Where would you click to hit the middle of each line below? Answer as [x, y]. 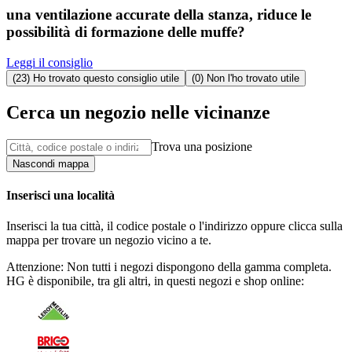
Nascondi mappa [51, 163]
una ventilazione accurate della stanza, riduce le [159, 15]
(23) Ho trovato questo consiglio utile [96, 79]
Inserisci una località [60, 196]
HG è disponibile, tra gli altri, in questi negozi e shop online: [155, 281]
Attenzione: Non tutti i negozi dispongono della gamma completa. [169, 267]
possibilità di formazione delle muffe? [126, 32]
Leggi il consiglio [49, 63]
